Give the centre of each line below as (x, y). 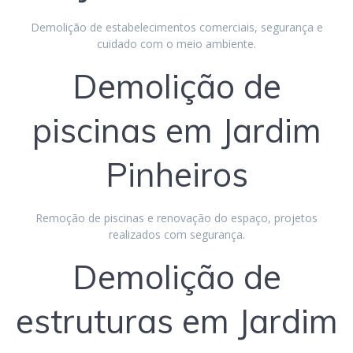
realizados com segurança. (176, 234)
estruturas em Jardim (176, 321)
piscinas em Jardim (176, 130)
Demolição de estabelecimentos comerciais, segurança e (176, 27)
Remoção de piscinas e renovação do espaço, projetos (176, 217)
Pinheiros (176, 174)
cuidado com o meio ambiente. (176, 43)
